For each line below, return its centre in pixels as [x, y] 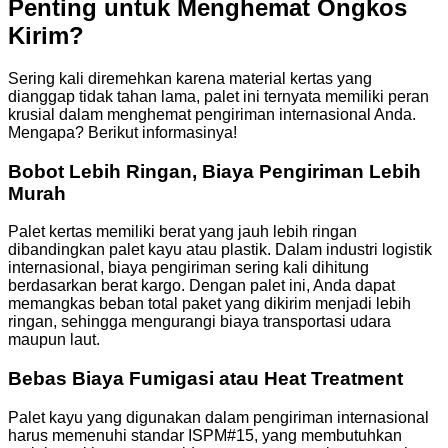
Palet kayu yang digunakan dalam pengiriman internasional [218, 417]
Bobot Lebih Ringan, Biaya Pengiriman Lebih [214, 171]
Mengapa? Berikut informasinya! [124, 132]
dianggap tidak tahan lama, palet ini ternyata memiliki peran [218, 96]
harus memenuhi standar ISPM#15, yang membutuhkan [205, 435]
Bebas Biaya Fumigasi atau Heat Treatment [205, 378]
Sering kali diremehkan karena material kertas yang [190, 78]
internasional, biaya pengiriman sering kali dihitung [188, 268]
